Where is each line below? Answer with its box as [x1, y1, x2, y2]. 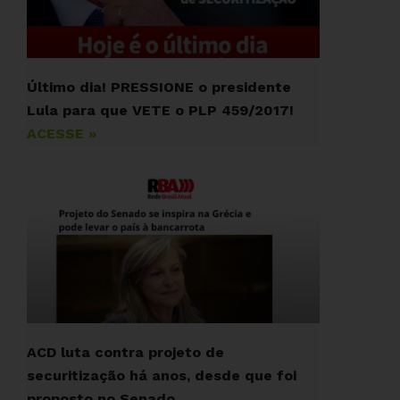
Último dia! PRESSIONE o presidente [27, 79, 291, 96]
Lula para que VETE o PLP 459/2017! [27, 102, 294, 119]
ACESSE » [27, 125, 96, 142]
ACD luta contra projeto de [27, 344, 224, 361]
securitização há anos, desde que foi [27, 367, 296, 384]
